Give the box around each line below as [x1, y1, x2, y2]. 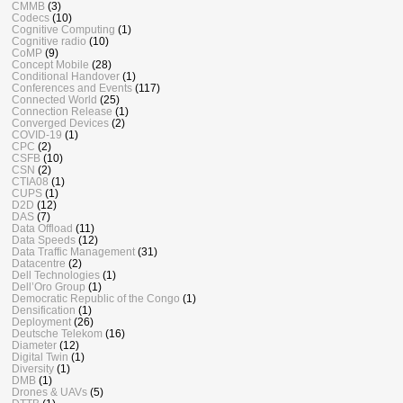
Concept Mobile [12, 58, 89, 71]
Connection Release [12, 105, 112, 118]
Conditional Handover [12, 70, 120, 83]
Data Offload [12, 222, 73, 235]
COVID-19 [12, 129, 62, 141]
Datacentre [12, 257, 66, 270]
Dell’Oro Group [12, 281, 85, 293]
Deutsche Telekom [12, 327, 103, 340]
